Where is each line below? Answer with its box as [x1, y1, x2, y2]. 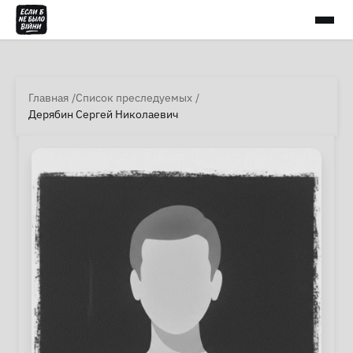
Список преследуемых [76, 91, 192, 105]
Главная [28, 91, 69, 105]
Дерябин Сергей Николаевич [28, 107, 179, 121]
